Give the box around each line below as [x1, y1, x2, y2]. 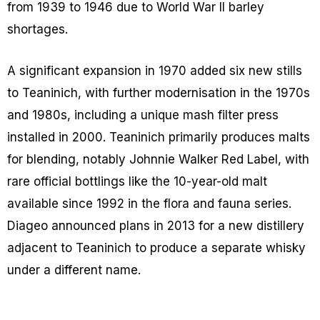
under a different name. [7, 263, 141, 278]
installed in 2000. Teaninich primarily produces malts [7, 130, 310, 145]
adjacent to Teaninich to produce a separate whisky [7, 241, 306, 256]
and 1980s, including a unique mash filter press [7, 108, 279, 123]
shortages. [7, 22, 68, 36]
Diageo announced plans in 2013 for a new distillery [7, 219, 304, 234]
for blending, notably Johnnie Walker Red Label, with [7, 152, 309, 167]
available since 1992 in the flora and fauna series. [7, 196, 291, 211]
